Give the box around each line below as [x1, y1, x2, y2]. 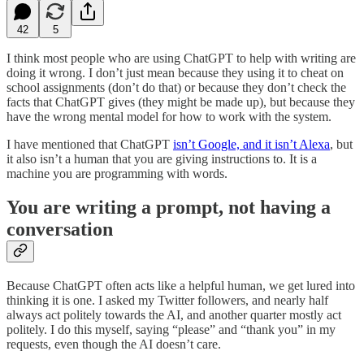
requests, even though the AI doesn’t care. [6, 337, 221, 352]
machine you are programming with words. [6, 166, 227, 180]
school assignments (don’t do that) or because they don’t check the [6, 80, 346, 94]
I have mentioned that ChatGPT [6, 136, 173, 151]
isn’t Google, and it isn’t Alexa [173, 136, 330, 151]
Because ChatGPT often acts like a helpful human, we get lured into [6, 279, 355, 293]
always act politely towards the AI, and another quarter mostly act [6, 308, 341, 323]
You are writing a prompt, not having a [6, 197, 331, 219]
